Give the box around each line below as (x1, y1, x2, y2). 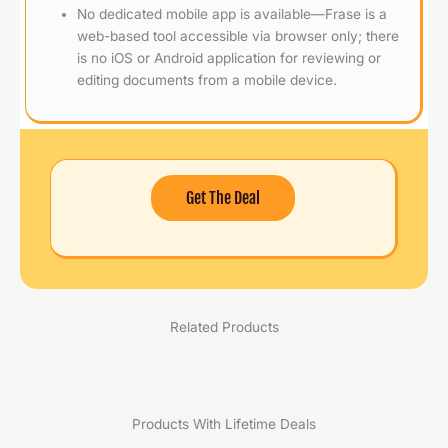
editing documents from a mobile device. (77, 71, 338, 88)
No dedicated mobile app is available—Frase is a (77, 5, 388, 22)
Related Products (169, 319, 279, 336)
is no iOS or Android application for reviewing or (77, 49, 382, 66)
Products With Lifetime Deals (132, 416, 316, 433)
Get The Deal (186, 187, 260, 209)
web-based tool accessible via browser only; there (77, 27, 400, 44)
